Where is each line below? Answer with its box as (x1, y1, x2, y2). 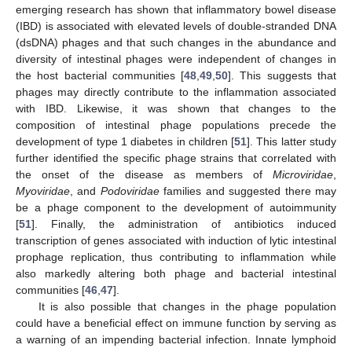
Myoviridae (16, 185, 70, 198)
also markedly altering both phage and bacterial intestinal (16, 267, 336, 280)
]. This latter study (247, 135, 337, 148)
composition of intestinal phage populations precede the (16, 119, 336, 132)
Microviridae (273, 168, 333, 181)
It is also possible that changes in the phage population (38, 300, 336, 313)
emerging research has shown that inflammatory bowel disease (16, 3, 336, 16)
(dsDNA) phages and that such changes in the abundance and (16, 36, 336, 49)
